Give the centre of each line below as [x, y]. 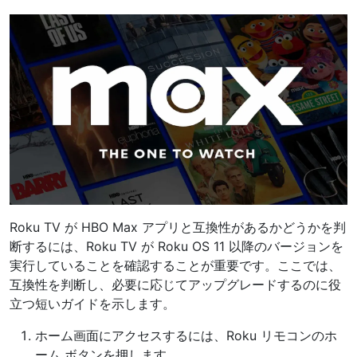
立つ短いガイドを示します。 [92, 303]
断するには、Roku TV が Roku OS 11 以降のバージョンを [177, 246]
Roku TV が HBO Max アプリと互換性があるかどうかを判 [178, 227]
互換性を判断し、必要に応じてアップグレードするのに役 [175, 284]
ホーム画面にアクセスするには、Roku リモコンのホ [186, 335]
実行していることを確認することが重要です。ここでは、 [175, 265]
